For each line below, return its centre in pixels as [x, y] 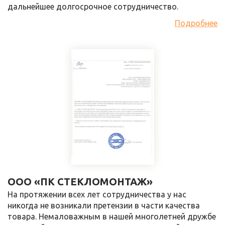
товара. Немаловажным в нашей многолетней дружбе [112, 216]
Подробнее [196, 23]
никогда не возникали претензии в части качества [104, 205]
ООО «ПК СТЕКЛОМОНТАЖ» [80, 181]
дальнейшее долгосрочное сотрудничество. [93, 6]
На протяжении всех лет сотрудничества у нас [97, 194]
